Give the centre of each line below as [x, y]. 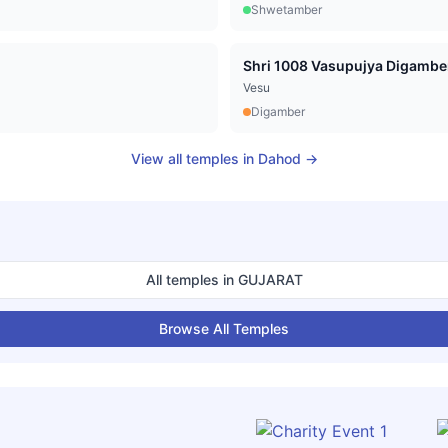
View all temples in [194, 159]
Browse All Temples [224, 329]
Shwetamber [286, 10]
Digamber [278, 112]
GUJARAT [270, 280]
